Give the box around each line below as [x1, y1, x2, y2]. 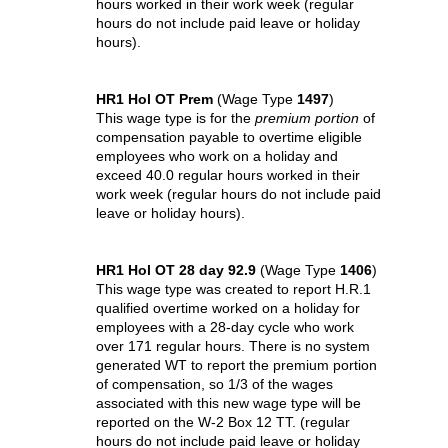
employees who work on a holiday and [96, 148, 338, 164]
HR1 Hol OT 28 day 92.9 [96, 262, 260, 278]
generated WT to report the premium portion [96, 357, 377, 373]
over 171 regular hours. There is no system [96, 338, 370, 354]
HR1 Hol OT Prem [96, 91, 217, 107]
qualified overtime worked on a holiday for [96, 300, 360, 316]
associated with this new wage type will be [96, 395, 361, 411]
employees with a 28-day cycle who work [96, 319, 354, 335]
